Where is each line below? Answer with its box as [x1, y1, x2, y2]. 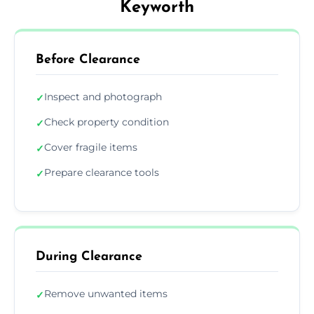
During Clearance [36, 250, 142, 264]
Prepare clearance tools [44, 165, 159, 179]
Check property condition [44, 115, 169, 128]
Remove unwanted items [44, 287, 168, 300]
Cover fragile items [44, 140, 137, 153]
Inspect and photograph [44, 90, 162, 103]
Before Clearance [36, 53, 140, 67]
